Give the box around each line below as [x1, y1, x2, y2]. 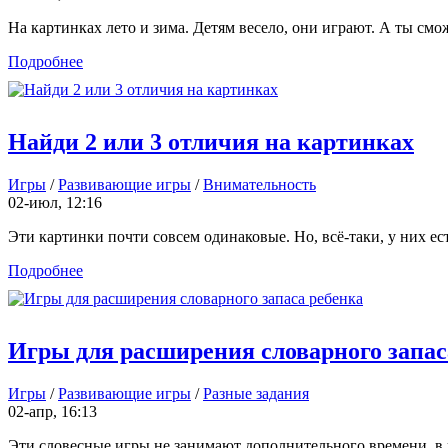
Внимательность [203, 175, 316, 193]
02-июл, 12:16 [8, 193, 102, 211]
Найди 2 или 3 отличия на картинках [8, 128, 414, 155]
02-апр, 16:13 [8, 402, 97, 420]
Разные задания [203, 384, 309, 402]
